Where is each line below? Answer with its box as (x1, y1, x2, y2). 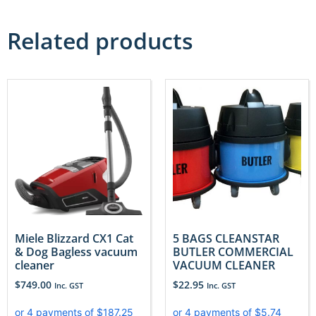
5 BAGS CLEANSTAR (173, 230, 279, 246)
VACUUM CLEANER (173, 257, 275, 273)
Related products (7, 25, 193, 56)
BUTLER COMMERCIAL (173, 243, 293, 260)
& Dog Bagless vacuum (15, 243, 138, 260)
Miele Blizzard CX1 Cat (15, 230, 133, 246)
